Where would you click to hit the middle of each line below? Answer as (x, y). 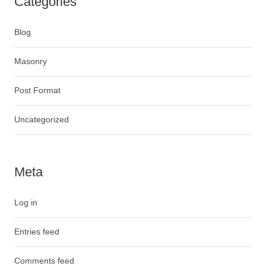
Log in (26, 203)
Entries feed (37, 232)
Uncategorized (42, 120)
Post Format (37, 91)
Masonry (31, 61)
